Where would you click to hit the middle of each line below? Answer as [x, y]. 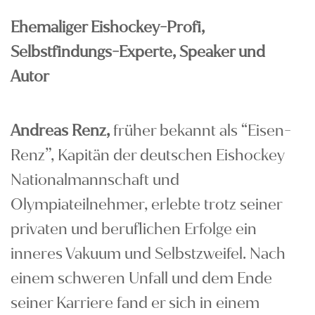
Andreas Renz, [60, 130]
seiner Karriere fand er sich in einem [135, 303]
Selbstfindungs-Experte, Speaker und [138, 52]
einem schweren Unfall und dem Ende [141, 278]
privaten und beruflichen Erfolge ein [134, 229]
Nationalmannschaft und [95, 180]
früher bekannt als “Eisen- [200, 130]
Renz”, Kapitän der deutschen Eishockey [148, 155]
